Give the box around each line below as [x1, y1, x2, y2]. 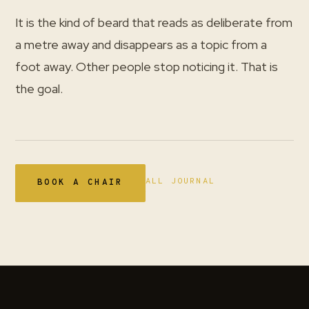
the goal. [15, 81, 63, 97]
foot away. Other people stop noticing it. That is [15, 59, 278, 74]
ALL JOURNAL [145, 176, 216, 187]
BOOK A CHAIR [37, 177, 123, 188]
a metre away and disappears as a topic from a [15, 37, 267, 52]
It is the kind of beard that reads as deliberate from [15, 14, 292, 30]
